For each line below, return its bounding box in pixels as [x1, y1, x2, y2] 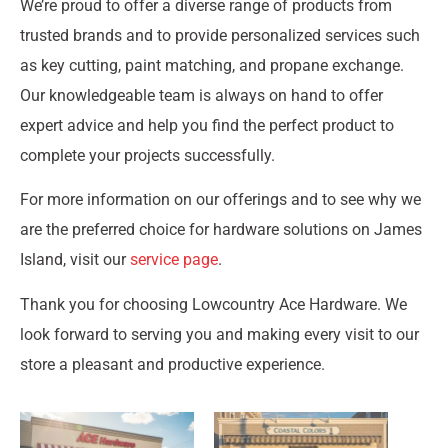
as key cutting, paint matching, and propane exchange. [20, 55, 404, 75]
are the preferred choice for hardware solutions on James [20, 220, 422, 240]
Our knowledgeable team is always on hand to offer [20, 85, 383, 105]
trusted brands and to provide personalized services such [20, 25, 420, 45]
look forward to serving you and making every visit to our [20, 324, 419, 344]
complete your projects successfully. [20, 145, 275, 165]
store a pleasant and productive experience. [20, 354, 325, 374]
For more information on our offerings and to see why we [20, 190, 421, 210]
